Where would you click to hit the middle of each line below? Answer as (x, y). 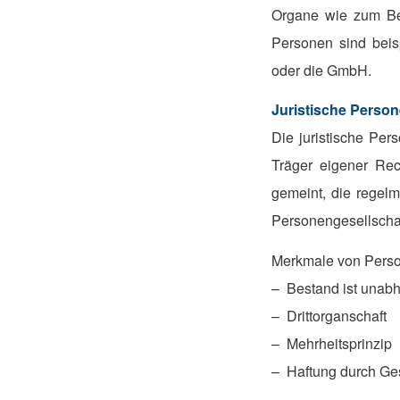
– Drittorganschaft (329, 315)
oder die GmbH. (321, 70)
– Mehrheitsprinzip (331, 343)
